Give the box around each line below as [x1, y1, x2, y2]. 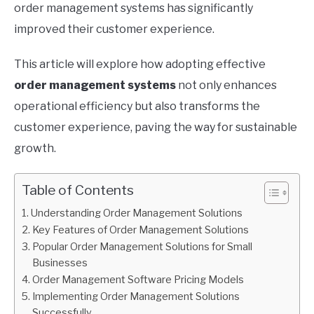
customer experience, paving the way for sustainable [14, 121, 297, 135]
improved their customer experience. [14, 22, 214, 36]
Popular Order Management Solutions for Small [32, 240, 252, 254]
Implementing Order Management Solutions [32, 290, 240, 303]
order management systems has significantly [14, 1, 253, 15]
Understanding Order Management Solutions [30, 207, 243, 220]
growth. [14, 142, 56, 156]
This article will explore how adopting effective [14, 57, 266, 71]
